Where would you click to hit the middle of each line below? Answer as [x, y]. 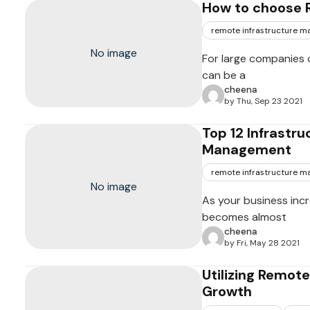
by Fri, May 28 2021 [262, 243]
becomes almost [244, 217]
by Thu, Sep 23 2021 [263, 101]
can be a [224, 75]
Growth [227, 291]
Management [247, 149]
